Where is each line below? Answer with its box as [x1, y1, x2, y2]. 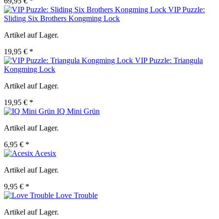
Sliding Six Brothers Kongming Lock [4, 14, 120, 23]
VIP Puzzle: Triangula [135, 56, 203, 65]
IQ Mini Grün [57, 107, 100, 116]
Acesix [35, 149, 56, 158]
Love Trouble [56, 191, 98, 200]
